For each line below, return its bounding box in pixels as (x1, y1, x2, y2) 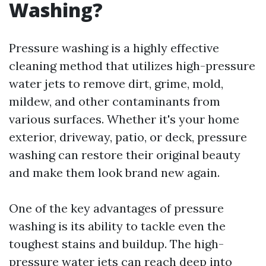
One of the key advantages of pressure (9, 201, 224, 216)
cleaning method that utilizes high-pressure (9, 58, 255, 73)
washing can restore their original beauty (9, 147, 240, 162)
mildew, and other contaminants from (9, 94, 220, 109)
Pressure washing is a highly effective (9, 40, 219, 55)
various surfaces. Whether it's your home (9, 112, 239, 126)
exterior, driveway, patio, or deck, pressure (9, 129, 247, 144)
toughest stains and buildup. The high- (9, 236, 224, 251)
